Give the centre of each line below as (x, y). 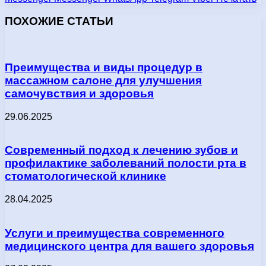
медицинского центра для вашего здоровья (129, 246)
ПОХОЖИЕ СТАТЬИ (59, 21)
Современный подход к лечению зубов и (121, 150)
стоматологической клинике (85, 176)
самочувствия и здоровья (79, 93)
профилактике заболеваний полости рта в (126, 163)
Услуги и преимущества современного (115, 233)
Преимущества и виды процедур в (104, 67)
